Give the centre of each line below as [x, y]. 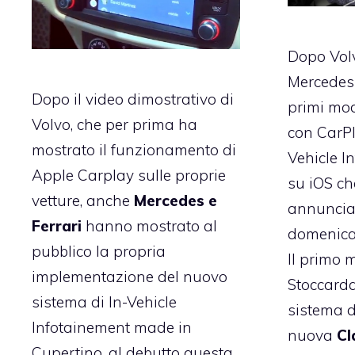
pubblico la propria [99, 251]
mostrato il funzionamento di [134, 149]
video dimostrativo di [160, 99]
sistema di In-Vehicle [104, 302]
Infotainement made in [112, 327]
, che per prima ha [134, 124]
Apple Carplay [83, 175]
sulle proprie [180, 175]
